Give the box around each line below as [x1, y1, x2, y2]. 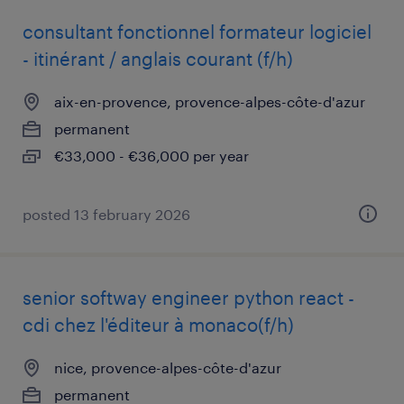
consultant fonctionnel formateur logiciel [23, 21, 372, 42]
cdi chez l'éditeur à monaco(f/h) [23, 314, 294, 335]
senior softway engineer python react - [23, 287, 354, 308]
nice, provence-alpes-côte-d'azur [54, 359, 281, 376]
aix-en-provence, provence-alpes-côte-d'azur [54, 93, 365, 110]
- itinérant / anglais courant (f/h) [23, 48, 293, 69]
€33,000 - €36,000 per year [54, 147, 249, 164]
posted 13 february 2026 [23, 206, 190, 223]
